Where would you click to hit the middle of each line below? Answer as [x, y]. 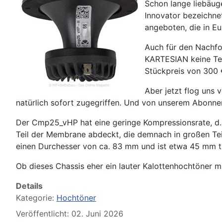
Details [29, 186]
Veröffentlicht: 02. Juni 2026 [70, 213]
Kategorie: [36, 197]
